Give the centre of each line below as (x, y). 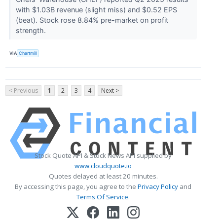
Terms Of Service (102, 197)
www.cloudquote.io (103, 166)
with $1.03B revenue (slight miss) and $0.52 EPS (96, 9)
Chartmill (28, 53)
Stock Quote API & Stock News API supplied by (103, 155)
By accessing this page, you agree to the (76, 186)
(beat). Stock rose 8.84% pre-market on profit (92, 20)
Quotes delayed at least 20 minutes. (103, 176)
